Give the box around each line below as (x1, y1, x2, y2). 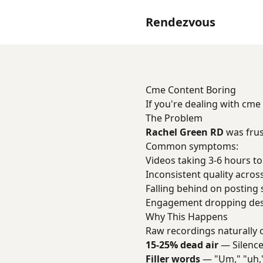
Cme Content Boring (146, 83, 236, 96)
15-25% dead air (146, 238, 218, 251)
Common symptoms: (146, 140, 238, 153)
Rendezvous (146, 14, 215, 30)
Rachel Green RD (146, 126, 224, 139)
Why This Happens (146, 210, 228, 223)
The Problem (146, 112, 203, 124)
